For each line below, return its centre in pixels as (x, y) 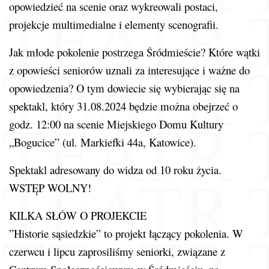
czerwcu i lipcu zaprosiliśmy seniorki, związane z (117, 252)
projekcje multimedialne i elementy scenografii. (114, 25)
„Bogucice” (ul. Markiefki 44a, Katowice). (103, 142)
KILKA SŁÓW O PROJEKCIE (78, 216)
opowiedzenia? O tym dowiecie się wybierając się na (124, 88)
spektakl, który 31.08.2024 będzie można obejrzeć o (123, 106)
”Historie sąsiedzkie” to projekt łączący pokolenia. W (126, 234)
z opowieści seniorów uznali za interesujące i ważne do (129, 70)
